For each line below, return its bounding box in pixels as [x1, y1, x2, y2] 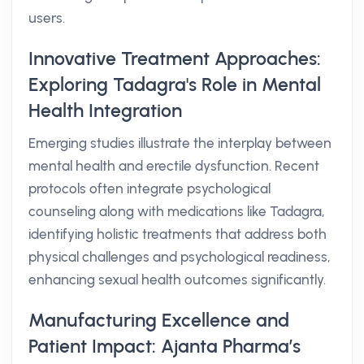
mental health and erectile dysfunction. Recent [28, 158, 319, 174]
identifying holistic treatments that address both [28, 226, 327, 242]
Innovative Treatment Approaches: [28, 47, 321, 70]
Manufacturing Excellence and [28, 309, 289, 331]
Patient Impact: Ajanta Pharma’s [28, 335, 301, 357]
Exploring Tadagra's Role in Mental [28, 73, 321, 96]
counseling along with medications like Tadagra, [28, 203, 325, 219]
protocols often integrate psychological [28, 180, 271, 197]
